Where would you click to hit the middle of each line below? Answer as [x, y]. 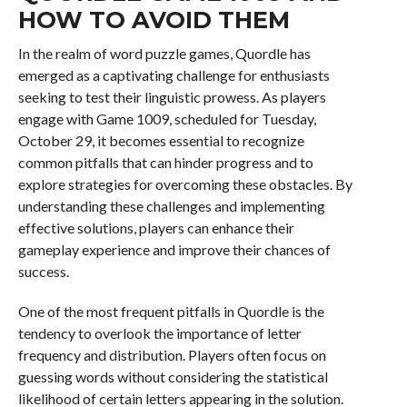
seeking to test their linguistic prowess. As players [172, 97]
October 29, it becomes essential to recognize [161, 140]
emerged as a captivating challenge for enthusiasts [174, 75]
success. [43, 271]
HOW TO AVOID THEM [154, 20]
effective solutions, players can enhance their [156, 228]
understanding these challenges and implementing [171, 206]
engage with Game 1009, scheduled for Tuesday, [167, 119]
